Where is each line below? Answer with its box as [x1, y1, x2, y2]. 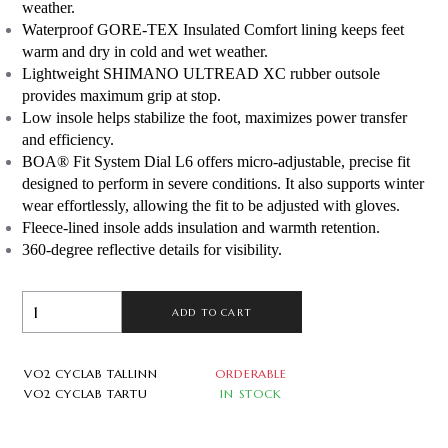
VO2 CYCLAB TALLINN [24, 366, 158, 381]
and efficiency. [22, 131, 114, 148]
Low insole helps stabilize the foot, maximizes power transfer [22, 109, 407, 126]
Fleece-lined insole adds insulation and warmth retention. [22, 219, 380, 236]
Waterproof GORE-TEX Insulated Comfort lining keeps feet [22, 21, 404, 38]
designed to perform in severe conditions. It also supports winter [22, 175, 424, 192]
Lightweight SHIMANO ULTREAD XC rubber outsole [22, 65, 380, 82]
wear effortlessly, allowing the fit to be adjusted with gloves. [22, 197, 400, 214]
